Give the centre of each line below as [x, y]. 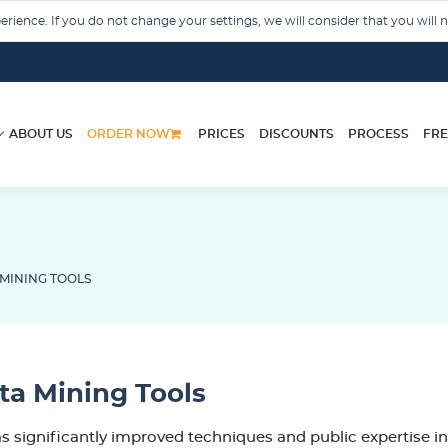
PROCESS [378, 134]
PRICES [221, 134]
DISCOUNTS [296, 134]
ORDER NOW [128, 134]
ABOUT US [41, 134]
